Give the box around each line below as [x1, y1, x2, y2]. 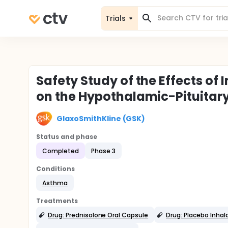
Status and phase [36, 132, 97, 141]
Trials [105, 13, 126, 23]
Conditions [36, 164, 75, 173]
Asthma [42, 178, 68, 187]
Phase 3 [91, 146, 116, 155]
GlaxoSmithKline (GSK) [56, 113, 146, 124]
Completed [42, 146, 79, 155]
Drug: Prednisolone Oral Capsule [48, 210, 149, 219]
